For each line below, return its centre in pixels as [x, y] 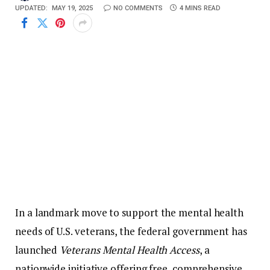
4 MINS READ [200, 8]
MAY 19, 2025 [72, 8]
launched [38, 250]
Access [184, 250]
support [141, 213]
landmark [58, 213]
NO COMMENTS [138, 8]
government [202, 231]
